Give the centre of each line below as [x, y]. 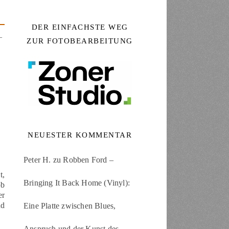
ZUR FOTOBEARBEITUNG [80, 41]
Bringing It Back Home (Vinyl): [77, 183]
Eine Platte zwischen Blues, [70, 206]
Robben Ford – [88, 160]
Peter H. [37, 160]
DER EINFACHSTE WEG [80, 27]
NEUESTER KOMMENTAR [80, 135]
